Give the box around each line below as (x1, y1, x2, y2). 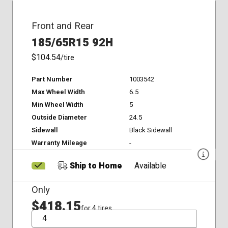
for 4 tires (80, 203, 112, 214)
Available (134, 160, 167, 172)
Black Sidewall (129, 125, 172, 135)
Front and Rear (31, 18, 94, 33)
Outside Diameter (31, 112, 87, 123)
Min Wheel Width (31, 99, 83, 110)
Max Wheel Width (31, 87, 85, 97)
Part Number (31, 74, 73, 84)
